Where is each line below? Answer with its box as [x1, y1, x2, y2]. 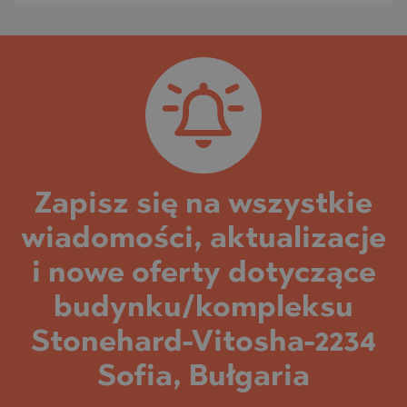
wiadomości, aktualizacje [21, 224, 386, 254]
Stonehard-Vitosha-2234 [31, 328, 376, 358]
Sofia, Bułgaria [97, 362, 310, 392]
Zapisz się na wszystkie [35, 190, 372, 220]
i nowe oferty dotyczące [31, 259, 376, 289]
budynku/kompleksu [54, 293, 353, 323]
